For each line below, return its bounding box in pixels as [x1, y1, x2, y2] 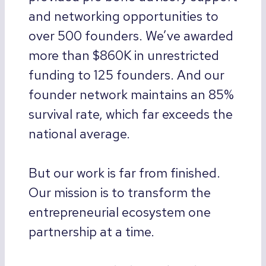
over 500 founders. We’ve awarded [28, 27, 233, 45]
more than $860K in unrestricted [28, 47, 219, 65]
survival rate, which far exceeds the [28, 106, 233, 123]
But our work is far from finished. [28, 164, 220, 182]
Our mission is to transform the [28, 184, 211, 202]
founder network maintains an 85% [28, 86, 234, 104]
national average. [28, 125, 130, 143]
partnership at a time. [28, 223, 154, 241]
